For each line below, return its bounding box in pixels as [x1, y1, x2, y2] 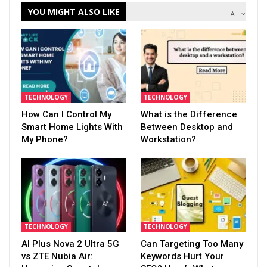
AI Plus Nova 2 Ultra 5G [21, 238, 119, 249]
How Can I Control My [21, 109, 111, 120]
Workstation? [141, 134, 196, 145]
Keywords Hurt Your [141, 250, 224, 262]
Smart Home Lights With [21, 122, 123, 133]
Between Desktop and [141, 122, 233, 133]
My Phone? [21, 134, 68, 145]
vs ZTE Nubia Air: [21, 250, 93, 262]
